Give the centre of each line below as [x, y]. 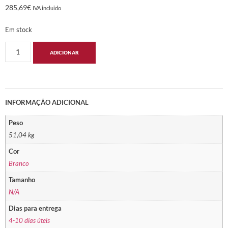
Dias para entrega [35, 208]
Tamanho [22, 180]
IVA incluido [47, 8]
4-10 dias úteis [30, 220]
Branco [19, 164]
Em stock [19, 30]
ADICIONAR [64, 52]
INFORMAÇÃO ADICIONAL [47, 102]
